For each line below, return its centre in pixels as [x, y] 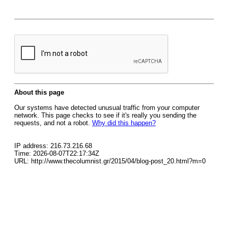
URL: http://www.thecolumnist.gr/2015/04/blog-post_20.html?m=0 [110, 161]
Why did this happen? [124, 123]
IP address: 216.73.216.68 [53, 146]
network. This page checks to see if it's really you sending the [105, 115]
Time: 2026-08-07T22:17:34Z [57, 153]
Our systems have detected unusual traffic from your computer [107, 108]
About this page [39, 92]
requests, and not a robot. [53, 123]
